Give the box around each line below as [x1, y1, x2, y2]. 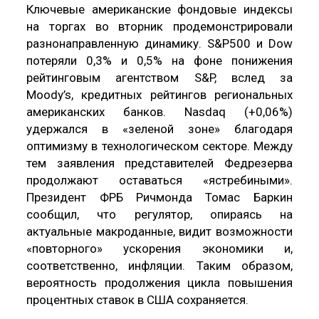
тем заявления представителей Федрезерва [26, 155, 293, 170]
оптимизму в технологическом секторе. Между [26, 138, 293, 153]
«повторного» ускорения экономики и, [26, 241, 293, 256]
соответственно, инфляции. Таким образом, [26, 258, 293, 273]
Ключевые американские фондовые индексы [26, 1, 293, 16]
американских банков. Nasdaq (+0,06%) [26, 104, 293, 119]
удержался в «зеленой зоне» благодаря [26, 121, 293, 136]
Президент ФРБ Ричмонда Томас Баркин [26, 189, 293, 204]
